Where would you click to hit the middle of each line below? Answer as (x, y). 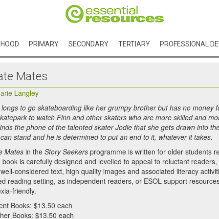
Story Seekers (66, 152)
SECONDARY (88, 44)
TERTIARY (134, 44)
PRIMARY (44, 44)
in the (34, 152)
